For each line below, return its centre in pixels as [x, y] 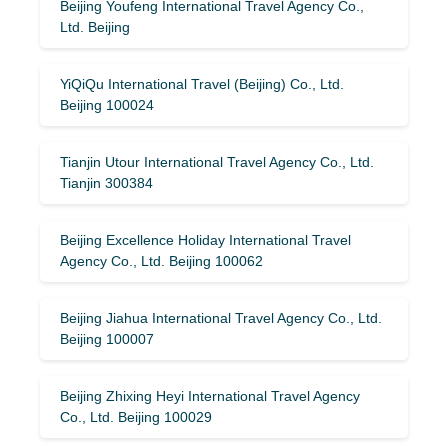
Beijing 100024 [107, 104]
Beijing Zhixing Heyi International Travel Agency [210, 395]
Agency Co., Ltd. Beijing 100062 [161, 260]
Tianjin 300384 [106, 182]
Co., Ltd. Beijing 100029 [136, 416]
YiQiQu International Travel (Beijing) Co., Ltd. [202, 83]
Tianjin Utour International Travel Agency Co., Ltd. [217, 161]
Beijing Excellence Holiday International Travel [205, 239]
